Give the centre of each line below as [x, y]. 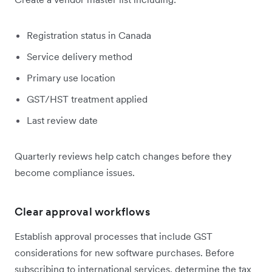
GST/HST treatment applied [87, 99]
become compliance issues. [75, 172]
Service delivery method [80, 56]
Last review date [62, 120]
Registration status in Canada [89, 35]
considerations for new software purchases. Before [124, 252]
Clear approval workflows [82, 211]
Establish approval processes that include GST [114, 236]
